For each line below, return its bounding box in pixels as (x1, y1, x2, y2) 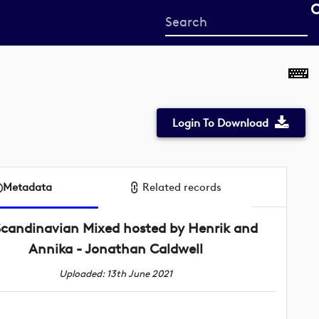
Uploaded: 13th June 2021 (59, 267, 172, 279)
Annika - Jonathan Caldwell (28, 240, 203, 257)
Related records (142, 180, 221, 194)
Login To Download (172, 116, 268, 130)
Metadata (2, 180, 52, 194)
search (165, 45, 202, 58)
